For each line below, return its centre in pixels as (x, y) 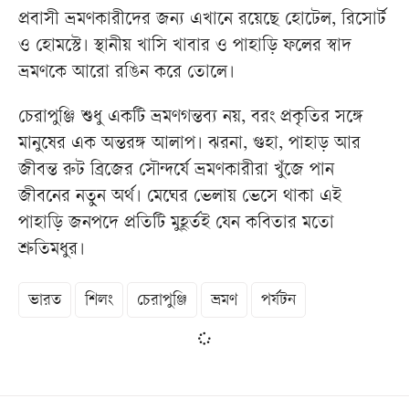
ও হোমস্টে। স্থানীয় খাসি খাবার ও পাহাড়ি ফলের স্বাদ (185, 47)
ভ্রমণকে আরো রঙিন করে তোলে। (126, 74)
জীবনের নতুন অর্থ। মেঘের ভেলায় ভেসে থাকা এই (180, 198)
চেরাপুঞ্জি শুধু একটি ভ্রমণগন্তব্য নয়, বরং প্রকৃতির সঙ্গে (191, 119)
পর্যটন (278, 301)
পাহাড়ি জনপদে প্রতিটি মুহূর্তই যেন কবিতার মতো (176, 225)
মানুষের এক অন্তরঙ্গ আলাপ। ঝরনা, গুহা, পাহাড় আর (189, 145)
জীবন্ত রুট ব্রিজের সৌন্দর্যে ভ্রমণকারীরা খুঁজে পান (176, 172)
